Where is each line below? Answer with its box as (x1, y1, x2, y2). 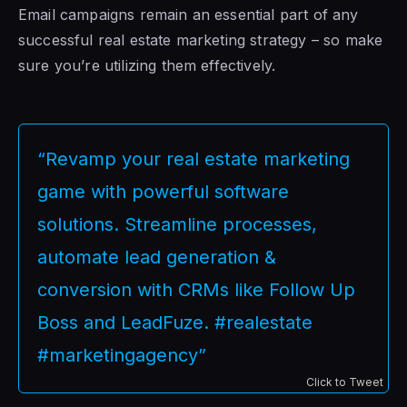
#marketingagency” (37, 343, 206, 366)
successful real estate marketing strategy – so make (18, 30, 383, 49)
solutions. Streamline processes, (37, 213, 317, 235)
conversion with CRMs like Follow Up (37, 278, 355, 301)
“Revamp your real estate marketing (37, 147, 350, 170)
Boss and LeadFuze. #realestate (37, 311, 313, 333)
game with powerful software (37, 180, 289, 203)
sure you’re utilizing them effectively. (18, 55, 276, 74)
